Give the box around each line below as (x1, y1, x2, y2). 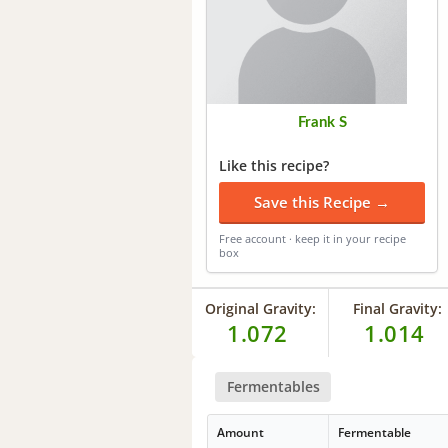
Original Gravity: (204, 298, 316, 318)
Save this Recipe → (254, 191, 390, 212)
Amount (217, 424, 265, 442)
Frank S (297, 114, 347, 130)
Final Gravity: (352, 298, 442, 318)
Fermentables (226, 376, 320, 396)
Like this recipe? (219, 155, 329, 175)
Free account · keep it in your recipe (219, 230, 406, 246)
